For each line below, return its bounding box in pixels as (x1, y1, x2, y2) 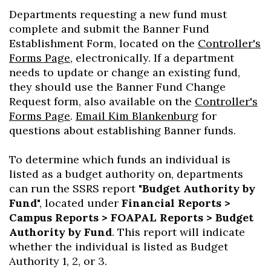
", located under (37, 196, 122, 210)
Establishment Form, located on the (9, 36, 198, 50)
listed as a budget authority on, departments (9, 167, 243, 181)
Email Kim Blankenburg (76, 109, 198, 123)
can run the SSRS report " (9, 181, 142, 195)
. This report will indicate (112, 225, 245, 239)
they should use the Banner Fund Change (9, 80, 226, 94)
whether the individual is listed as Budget (9, 240, 228, 253)
